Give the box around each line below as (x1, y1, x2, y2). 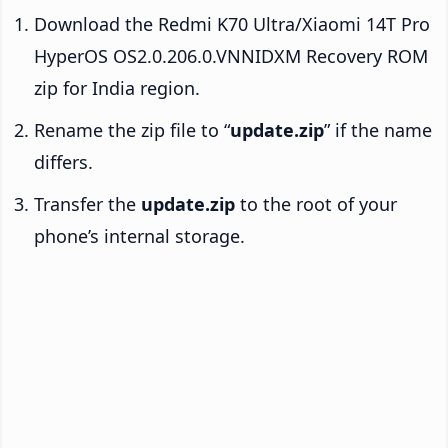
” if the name (324, 117, 432, 142)
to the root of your (235, 191, 397, 216)
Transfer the (34, 191, 141, 216)
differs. (34, 149, 93, 174)
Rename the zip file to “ (34, 117, 230, 142)
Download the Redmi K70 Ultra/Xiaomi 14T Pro (34, 11, 430, 36)
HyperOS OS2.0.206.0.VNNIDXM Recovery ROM (34, 43, 428, 68)
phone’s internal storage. (34, 223, 245, 248)
